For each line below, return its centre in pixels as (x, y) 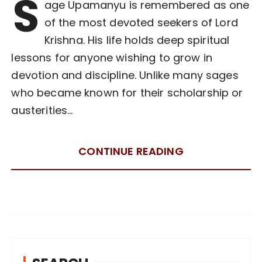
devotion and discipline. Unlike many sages (125, 75)
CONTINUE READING (131, 151)
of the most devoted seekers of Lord (141, 22)
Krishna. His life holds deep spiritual (137, 40)
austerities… (42, 110)
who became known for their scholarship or (127, 92)
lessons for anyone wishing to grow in (112, 57)
